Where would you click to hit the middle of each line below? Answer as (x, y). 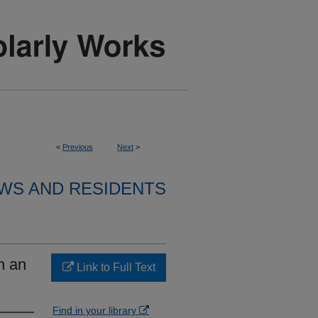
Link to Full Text (114, 267)
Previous (78, 147)
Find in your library (96, 310)
